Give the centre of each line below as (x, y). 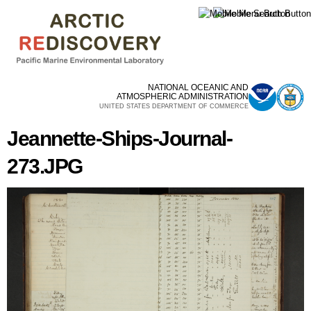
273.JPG (45, 166)
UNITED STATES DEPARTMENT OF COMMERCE (174, 106)
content (130, 34)
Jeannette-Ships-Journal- (119, 138)
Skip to (129, 7)
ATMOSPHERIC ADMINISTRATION (183, 96)
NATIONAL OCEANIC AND (198, 87)
